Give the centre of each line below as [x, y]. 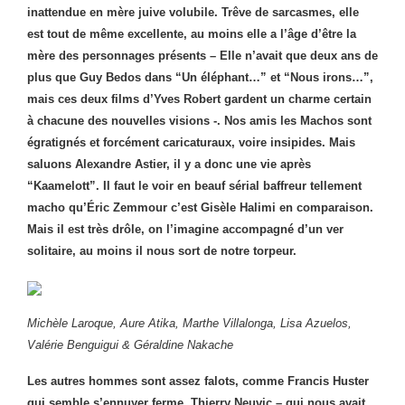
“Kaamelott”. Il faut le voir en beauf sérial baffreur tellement [194, 186]
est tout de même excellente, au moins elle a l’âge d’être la [192, 34]
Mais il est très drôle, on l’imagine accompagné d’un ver [185, 229]
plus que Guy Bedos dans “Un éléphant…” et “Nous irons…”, [200, 77]
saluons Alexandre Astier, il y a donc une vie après [169, 164]
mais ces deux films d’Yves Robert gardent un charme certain [199, 99]
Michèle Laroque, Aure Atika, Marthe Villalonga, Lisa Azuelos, [189, 323]
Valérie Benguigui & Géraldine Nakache [130, 345]
